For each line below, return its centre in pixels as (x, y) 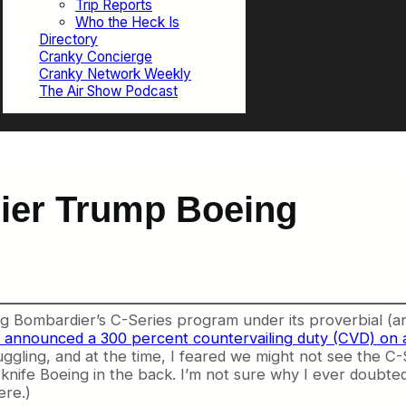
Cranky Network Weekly (115, 74)
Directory (68, 40)
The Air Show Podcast (108, 92)
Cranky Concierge (96, 57)
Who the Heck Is (127, 23)
